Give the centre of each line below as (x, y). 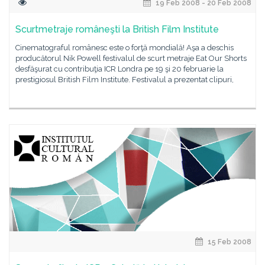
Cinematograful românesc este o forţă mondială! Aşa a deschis (125, 48)
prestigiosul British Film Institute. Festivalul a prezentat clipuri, (125, 80)
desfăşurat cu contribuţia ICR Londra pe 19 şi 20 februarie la (119, 69)
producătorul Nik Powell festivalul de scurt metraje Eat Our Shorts (131, 58)
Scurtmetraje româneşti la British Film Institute (117, 29)
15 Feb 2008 (229, 242)
